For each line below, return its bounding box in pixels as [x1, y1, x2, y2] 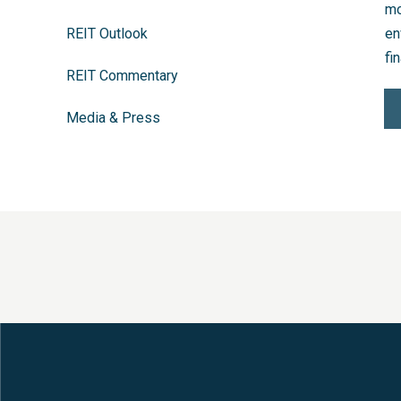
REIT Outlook [66, 25, 148, 42]
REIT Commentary [66, 67, 178, 84]
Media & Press [66, 109, 160, 126]
